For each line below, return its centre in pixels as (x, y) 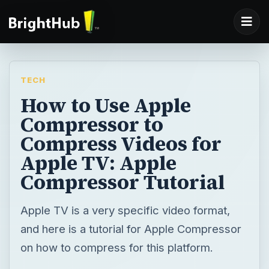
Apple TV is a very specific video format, (125, 210)
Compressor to (92, 124)
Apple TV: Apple (98, 162)
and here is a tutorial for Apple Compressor (131, 228)
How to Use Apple (105, 105)
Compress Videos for (121, 143)
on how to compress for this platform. (116, 247)
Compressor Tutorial (122, 182)
